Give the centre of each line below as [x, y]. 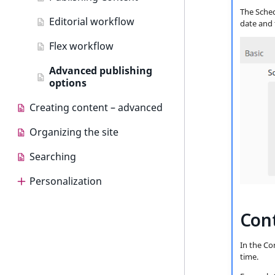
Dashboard [75, 255]
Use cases [72, 230]
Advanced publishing [101, 71]
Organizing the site [74, 132]
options [68, 83]
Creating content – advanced [96, 107]
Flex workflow [81, 46]
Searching [53, 157]
